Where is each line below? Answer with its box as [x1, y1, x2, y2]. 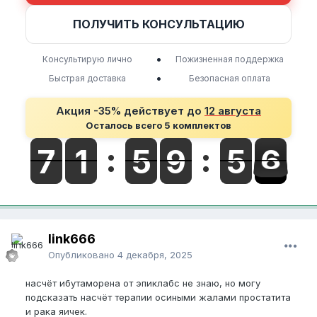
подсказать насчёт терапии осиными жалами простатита [25, 291, 291, 303]
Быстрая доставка [48, 72, 126, 83]
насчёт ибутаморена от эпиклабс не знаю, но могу [25, 277, 260, 289]
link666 [48, 231, 96, 246]
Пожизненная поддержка [175, 53, 284, 64]
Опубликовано [48, 248, 117, 260]
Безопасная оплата [189, 72, 271, 83]
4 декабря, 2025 [117, 248, 192, 260]
